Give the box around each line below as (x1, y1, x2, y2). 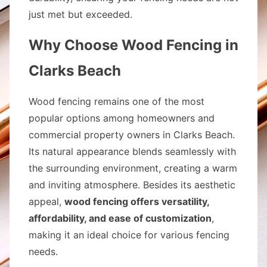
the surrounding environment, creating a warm (29, 162, 237, 174)
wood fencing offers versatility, (64, 195, 209, 207)
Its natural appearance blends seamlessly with (29, 145, 236, 157)
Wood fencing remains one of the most (29, 95, 204, 107)
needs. (29, 246, 58, 257)
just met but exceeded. (29, 8, 132, 20)
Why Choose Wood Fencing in (29, 36, 238, 54)
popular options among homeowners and (29, 112, 215, 124)
